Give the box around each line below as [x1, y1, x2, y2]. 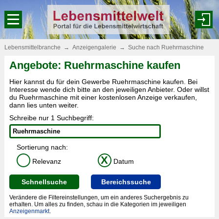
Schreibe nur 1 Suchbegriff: [9, 114, 94, 122]
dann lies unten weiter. [9, 101, 79, 109]
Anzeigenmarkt [9, 208, 49, 215]
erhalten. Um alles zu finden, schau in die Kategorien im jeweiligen [9, 201, 186, 208]
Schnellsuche [21, 178, 67, 186]
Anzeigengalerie [72, 44, 116, 51]
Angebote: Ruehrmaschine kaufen [9, 59, 180, 71]
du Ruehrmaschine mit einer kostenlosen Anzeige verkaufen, [9, 93, 197, 101]
